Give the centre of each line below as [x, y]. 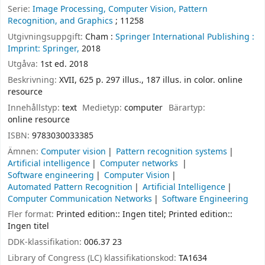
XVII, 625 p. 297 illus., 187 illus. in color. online [151, 80]
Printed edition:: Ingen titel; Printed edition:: [144, 215]
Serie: [20, 9]
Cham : [99, 37]
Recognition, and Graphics [60, 21]
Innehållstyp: [35, 108]
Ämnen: [24, 151]
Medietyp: [104, 108]
